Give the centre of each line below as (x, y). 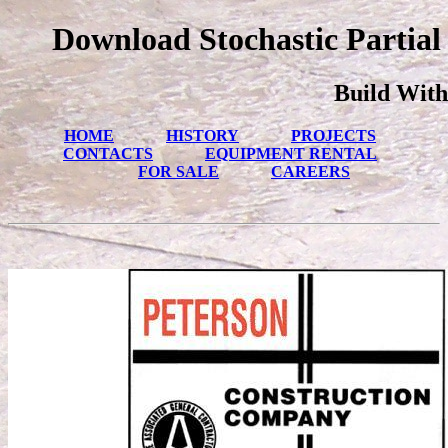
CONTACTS (108, 153)
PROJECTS (333, 135)
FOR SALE (178, 171)
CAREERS (310, 171)
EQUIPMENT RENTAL (291, 153)
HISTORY (202, 135)
